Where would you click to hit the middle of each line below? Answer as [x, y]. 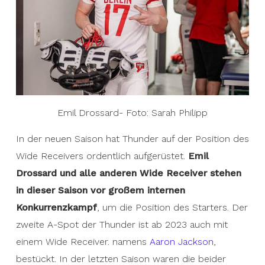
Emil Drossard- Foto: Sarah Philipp [132, 113]
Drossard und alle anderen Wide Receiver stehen [128, 173]
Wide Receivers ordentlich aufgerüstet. [102, 156]
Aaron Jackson [181, 242]
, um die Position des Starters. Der [172, 207]
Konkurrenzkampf [56, 207]
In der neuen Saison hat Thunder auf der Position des [132, 139]
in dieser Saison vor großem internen [100, 190]
